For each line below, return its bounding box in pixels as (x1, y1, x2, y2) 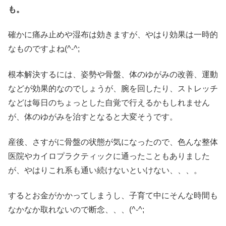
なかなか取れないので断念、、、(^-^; (8, 205, 144, 214)
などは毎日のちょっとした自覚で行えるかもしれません (8, 98, 210, 107)
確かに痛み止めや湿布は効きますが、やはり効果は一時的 (8, 30, 218, 39)
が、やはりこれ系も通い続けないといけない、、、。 (8, 166, 202, 175)
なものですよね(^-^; (8, 44, 80, 53)
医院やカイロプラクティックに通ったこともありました (8, 152, 210, 161)
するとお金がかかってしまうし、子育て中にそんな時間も (8, 191, 218, 200)
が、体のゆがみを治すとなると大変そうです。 (8, 112, 178, 121)
